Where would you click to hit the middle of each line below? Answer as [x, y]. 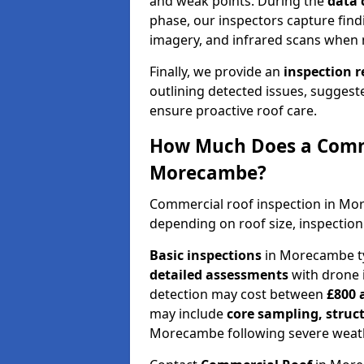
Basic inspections [206, 255]
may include [188, 313]
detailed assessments [219, 274]
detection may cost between [238, 294]
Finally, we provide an [217, 71]
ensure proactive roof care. [233, 110]
